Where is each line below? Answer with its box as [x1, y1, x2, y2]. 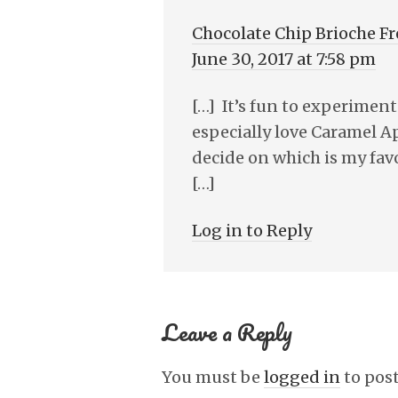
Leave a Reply [162, 314, 292, 351]
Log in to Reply [192, 220, 312, 241]
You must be [162, 367, 264, 387]
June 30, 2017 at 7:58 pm [192, 49, 376, 69]
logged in [264, 367, 340, 387]
